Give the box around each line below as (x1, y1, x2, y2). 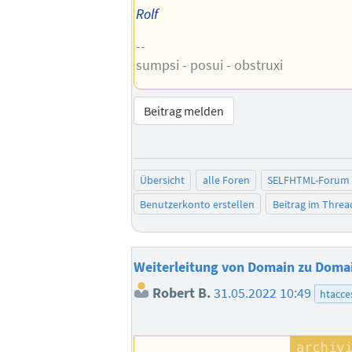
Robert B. (148, 284, 211, 302)
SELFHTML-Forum (267, 173, 350, 188)
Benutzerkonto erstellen (139, 196, 255, 211)
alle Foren (202, 173, 250, 188)
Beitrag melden (143, 102, 224, 119)
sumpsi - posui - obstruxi (135, 57, 283, 75)
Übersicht (139, 173, 185, 188)
